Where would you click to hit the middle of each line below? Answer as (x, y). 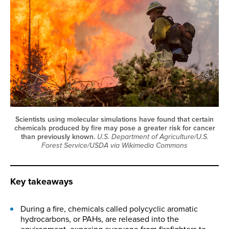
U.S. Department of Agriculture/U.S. (153, 137)
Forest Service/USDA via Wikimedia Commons (114, 146)
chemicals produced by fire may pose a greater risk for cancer (114, 128)
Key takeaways (42, 182)
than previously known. (59, 137)
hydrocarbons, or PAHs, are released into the (100, 220)
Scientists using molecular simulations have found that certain (114, 120)
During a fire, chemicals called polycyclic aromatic (109, 209)
